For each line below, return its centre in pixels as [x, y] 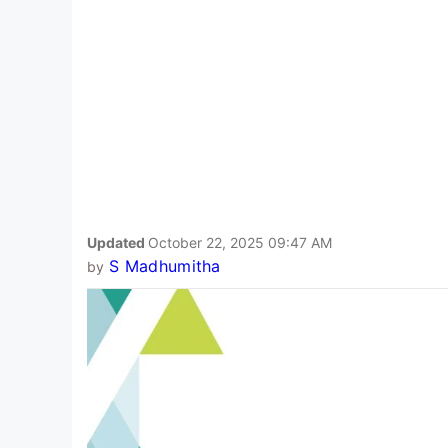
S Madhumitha [164, 265]
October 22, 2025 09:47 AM [240, 242]
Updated [117, 242]
